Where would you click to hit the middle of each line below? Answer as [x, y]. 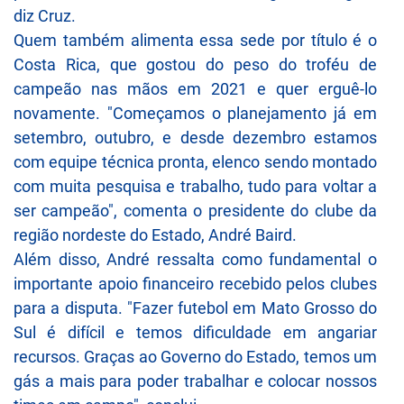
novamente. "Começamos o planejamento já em [195, 113]
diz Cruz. [45, 15]
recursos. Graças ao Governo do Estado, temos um [195, 356]
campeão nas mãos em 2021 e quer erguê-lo [195, 88]
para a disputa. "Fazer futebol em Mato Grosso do [195, 308]
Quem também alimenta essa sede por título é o [195, 40]
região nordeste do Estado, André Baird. [155, 234]
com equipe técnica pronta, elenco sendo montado [195, 161]
